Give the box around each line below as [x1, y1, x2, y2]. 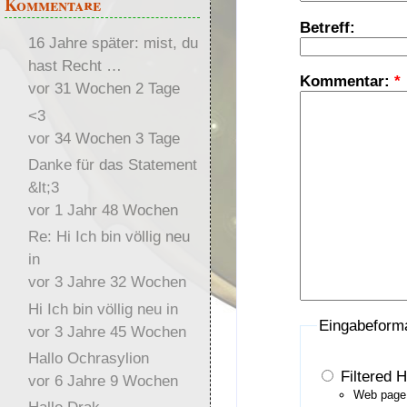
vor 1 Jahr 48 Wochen [27, 201, 178, 220]
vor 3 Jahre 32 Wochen [27, 273, 186, 292]
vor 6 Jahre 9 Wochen [27, 372, 178, 390]
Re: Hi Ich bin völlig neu [27, 227, 190, 246]
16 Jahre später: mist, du [27, 34, 198, 53]
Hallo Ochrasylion [27, 349, 149, 367]
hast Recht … [27, 56, 122, 75]
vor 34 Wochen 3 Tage [27, 128, 180, 147]
